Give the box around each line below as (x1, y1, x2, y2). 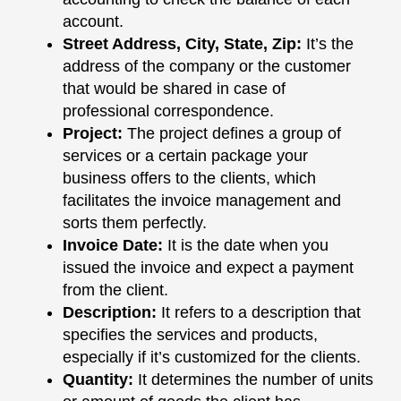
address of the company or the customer (63, 57, 351, 75)
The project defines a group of (127, 124, 341, 142)
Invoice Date (63, 236, 158, 254)
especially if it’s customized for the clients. (63, 348, 361, 366)
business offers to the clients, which (63, 169, 316, 187)
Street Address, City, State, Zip (63, 35, 296, 53)
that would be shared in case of (63, 80, 286, 98)
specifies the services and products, (63, 326, 318, 344)
